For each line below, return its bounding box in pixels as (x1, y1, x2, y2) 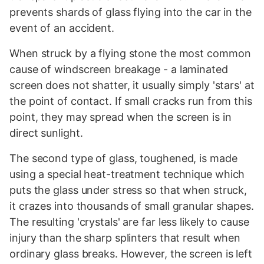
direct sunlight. (9, 126, 83, 139)
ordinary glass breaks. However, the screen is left (9, 247, 252, 260)
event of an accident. (9, 21, 114, 34)
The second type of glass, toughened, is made (9, 151, 237, 164)
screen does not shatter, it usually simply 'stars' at (9, 78, 255, 91)
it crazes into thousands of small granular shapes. (9, 199, 254, 212)
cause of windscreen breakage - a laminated (9, 62, 228, 75)
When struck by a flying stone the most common (9, 47, 251, 60)
